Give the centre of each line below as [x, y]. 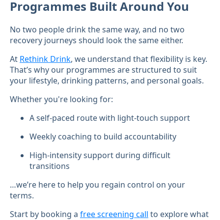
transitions [50, 166]
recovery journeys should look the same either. [96, 41]
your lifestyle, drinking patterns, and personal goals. [107, 81]
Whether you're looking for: [61, 99]
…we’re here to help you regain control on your [97, 185]
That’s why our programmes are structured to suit [103, 70]
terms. [22, 196]
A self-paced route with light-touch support [110, 118]
